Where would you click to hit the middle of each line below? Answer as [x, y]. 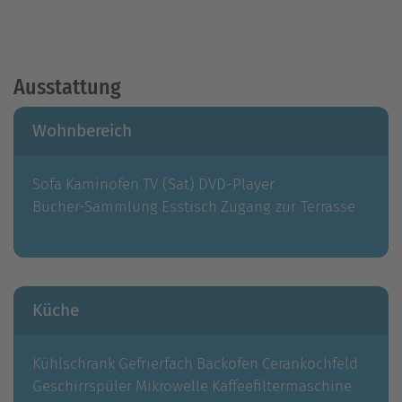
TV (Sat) [169, 184]
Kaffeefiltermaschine [282, 386]
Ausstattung [67, 87]
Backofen [227, 364]
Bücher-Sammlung [95, 207]
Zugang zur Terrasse [288, 207]
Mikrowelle [172, 386]
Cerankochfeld [310, 364]
